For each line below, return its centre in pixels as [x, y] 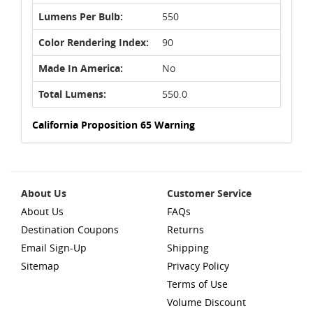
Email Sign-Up [54, 247]
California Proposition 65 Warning [114, 124]
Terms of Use [197, 284]
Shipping [188, 247]
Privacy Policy [198, 265]
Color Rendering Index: [94, 42]
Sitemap [40, 265]
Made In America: [81, 68]
